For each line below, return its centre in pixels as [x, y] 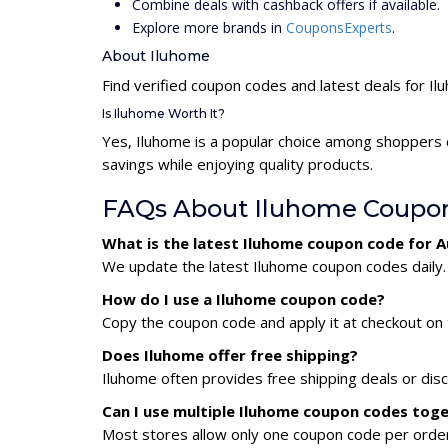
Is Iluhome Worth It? [163, 113]
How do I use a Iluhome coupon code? [243, 298]
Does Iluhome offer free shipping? [230, 354]
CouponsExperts [339, 27]
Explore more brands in [209, 27]
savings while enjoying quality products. [237, 163]
